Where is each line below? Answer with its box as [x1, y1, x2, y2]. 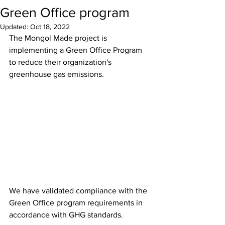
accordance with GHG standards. [9, 210, 123, 219]
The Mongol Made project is [9, 34, 109, 42]
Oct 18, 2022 [30, 23, 70, 31]
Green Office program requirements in [9, 198, 145, 207]
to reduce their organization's [9, 58, 114, 66]
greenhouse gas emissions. [9, 70, 104, 78]
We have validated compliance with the [9, 186, 149, 195]
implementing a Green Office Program [9, 46, 144, 54]
